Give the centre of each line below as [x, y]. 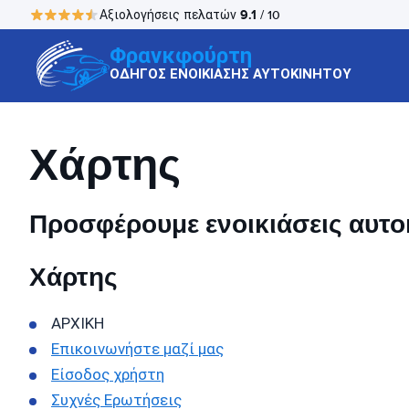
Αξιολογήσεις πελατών [170, 15]
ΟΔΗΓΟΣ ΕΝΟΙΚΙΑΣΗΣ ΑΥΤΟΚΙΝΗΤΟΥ [231, 74]
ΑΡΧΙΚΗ [78, 324]
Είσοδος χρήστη [108, 375]
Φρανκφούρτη [181, 55]
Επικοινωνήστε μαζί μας [137, 349]
